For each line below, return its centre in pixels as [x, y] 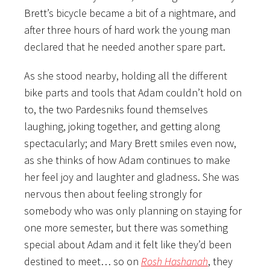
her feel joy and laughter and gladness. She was [132, 177]
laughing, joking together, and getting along [122, 126]
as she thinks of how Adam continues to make [127, 160]
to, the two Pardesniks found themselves [116, 109]
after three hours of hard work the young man [127, 30]
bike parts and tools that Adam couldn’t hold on [133, 92]
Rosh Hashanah [174, 261]
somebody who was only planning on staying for [133, 210]
